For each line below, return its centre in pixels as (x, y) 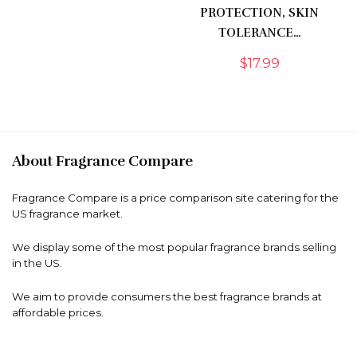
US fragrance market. (67, 214)
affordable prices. (58, 313)
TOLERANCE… (259, 33)
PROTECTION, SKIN (260, 13)
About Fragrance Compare (102, 161)
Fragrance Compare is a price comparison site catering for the (175, 198)
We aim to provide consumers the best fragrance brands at (167, 297)
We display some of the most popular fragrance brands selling (174, 247)
